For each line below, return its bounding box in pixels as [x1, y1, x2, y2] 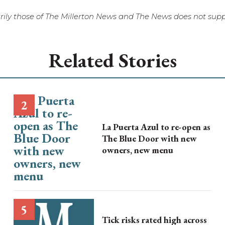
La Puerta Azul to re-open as [101, 121, 210, 133]
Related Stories [48, 47, 177, 73]
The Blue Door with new [101, 133, 197, 144]
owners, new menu [101, 144, 173, 156]
